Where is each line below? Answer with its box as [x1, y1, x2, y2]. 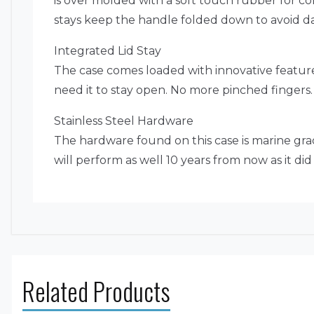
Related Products [22, 272, 170, 309]
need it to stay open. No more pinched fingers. [54, 83, 313, 97]
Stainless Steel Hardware [54, 114, 193, 128]
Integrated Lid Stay [54, 43, 161, 57]
